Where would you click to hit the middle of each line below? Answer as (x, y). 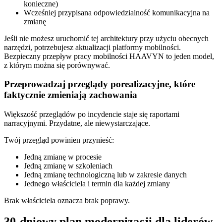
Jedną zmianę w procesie (63, 157)
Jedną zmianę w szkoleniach (68, 166)
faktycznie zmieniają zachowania (71, 95)
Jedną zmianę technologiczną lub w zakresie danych (105, 174)
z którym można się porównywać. (57, 65)
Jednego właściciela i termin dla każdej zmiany (97, 183)
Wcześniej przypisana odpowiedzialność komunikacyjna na (117, 12)
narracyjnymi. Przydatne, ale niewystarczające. (77, 123)
